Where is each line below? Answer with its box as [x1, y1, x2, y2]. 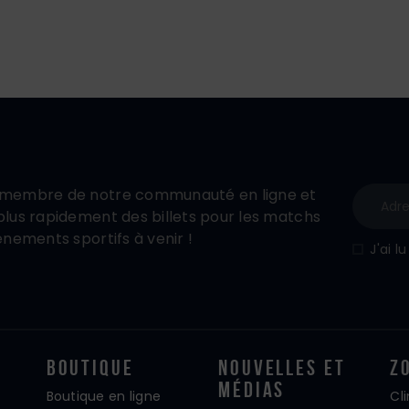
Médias [217, 378, 286, 403]
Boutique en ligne [46, 387, 162, 406]
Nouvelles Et [217, 356, 346, 381]
